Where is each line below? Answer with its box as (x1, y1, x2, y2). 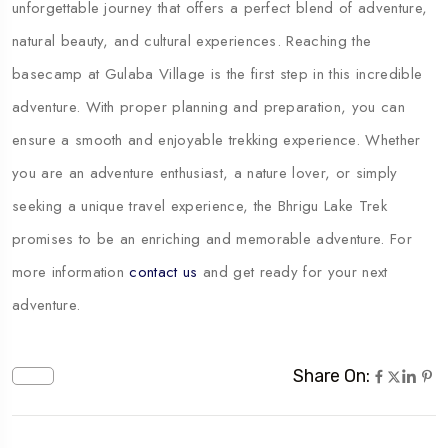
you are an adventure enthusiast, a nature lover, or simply (12, 161, 398, 184)
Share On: (293, 364, 370, 387)
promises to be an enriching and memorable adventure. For (12, 227, 412, 250)
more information (12, 260, 130, 283)
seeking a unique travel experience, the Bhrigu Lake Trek (12, 194, 387, 217)
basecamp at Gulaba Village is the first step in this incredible (12, 62, 423, 85)
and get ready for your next (197, 260, 388, 283)
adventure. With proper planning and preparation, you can (12, 95, 405, 118)
